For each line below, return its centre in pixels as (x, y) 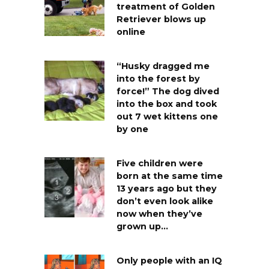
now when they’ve (159, 214)
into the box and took (167, 104)
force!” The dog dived (168, 92)
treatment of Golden (166, 7)
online (131, 32)
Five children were (160, 164)
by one (132, 129)
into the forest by (158, 79)
